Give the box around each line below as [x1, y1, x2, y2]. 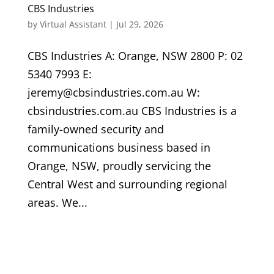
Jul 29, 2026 [116, 18, 163, 31]
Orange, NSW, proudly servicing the [27, 158, 211, 174]
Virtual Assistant [39, 18, 106, 31]
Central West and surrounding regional [27, 177, 228, 192]
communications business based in [27, 140, 210, 155]
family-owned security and [27, 122, 164, 137]
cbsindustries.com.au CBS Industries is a [27, 103, 237, 119]
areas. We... [27, 195, 87, 210]
